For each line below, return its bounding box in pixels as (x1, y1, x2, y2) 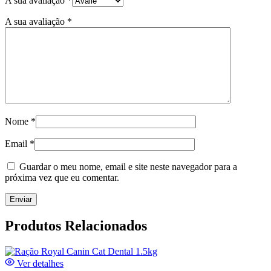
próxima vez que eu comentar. (5, 172, 119, 183)
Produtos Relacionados (5, 218, 147, 234)
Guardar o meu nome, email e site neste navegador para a (19, 162, 237, 172)
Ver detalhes (15, 258, 64, 269)
